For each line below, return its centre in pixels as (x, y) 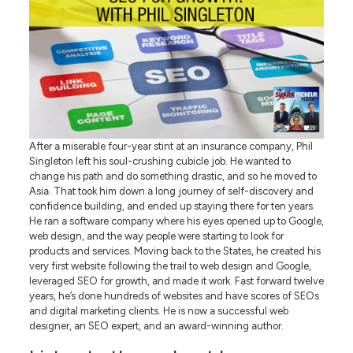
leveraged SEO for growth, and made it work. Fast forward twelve (176, 281)
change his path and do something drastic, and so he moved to (173, 176)
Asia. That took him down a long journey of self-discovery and (171, 191)
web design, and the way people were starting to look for (156, 236)
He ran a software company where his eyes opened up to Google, (176, 221)
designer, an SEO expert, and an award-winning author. (156, 325)
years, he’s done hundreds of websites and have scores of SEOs (174, 295)
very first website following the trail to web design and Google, (170, 266)
